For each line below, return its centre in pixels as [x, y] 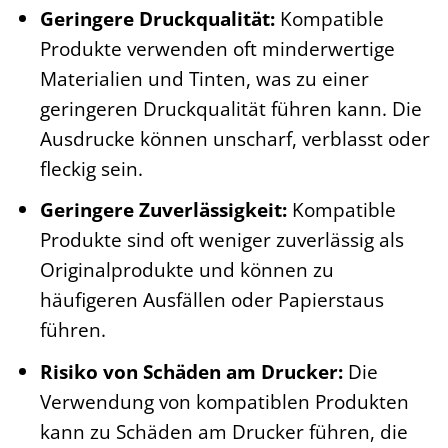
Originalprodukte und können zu [186, 270]
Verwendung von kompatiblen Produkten [224, 401]
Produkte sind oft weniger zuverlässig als [221, 240]
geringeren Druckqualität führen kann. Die [230, 108]
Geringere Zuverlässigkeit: [163, 210]
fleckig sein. [91, 168]
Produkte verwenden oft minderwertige [217, 48]
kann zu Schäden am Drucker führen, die [223, 431]
